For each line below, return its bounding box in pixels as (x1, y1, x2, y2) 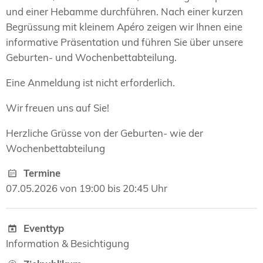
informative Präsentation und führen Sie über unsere (6, 36, 243, 49)
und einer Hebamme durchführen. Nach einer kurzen (6, 5, 243, 18)
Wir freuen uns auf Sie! (6, 101, 109, 114)
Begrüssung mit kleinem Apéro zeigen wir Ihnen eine (6, 21, 242, 33)
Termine (23, 167, 61, 180)
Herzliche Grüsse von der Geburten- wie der (6, 126, 203, 139)
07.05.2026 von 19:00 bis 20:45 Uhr (6, 182, 167, 195)
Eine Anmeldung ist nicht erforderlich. (6, 76, 175, 89)
